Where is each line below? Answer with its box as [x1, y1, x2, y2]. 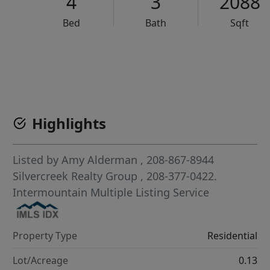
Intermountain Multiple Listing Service [13, 185, 210, 199]
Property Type [13, 229, 78, 243]
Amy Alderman [61, 152, 138, 167]
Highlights [32, 113, 107, 133]
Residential [207, 229, 257, 243]
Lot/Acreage [13, 254, 69, 268]
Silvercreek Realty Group [13, 169, 141, 183]
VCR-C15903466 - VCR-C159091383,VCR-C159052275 [74, 55, 253, 65]
